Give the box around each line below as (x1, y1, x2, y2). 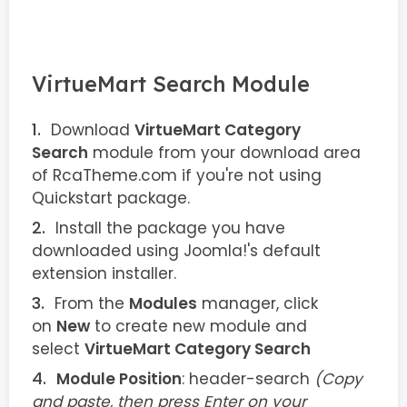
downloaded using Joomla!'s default (32, 240, 321, 263)
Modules (129, 293, 197, 315)
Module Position (56, 368, 182, 391)
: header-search (182, 368, 314, 391)
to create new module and (90, 315, 307, 338)
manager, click (197, 293, 318, 315)
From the (55, 293, 129, 315)
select (32, 338, 84, 361)
